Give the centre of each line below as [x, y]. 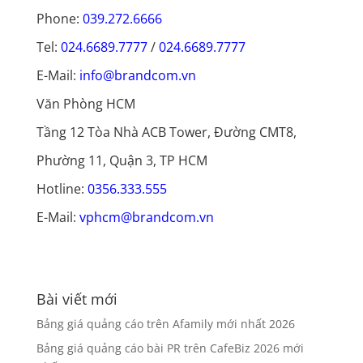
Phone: [59, 18]
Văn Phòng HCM [85, 103]
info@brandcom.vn [137, 75]
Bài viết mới [77, 299]
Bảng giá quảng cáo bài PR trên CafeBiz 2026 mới [170, 348]
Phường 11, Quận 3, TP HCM [122, 160]
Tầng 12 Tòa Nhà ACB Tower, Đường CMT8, [166, 132]
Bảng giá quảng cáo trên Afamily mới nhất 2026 [165, 323]
